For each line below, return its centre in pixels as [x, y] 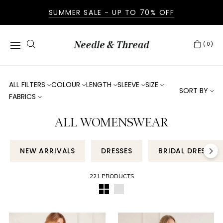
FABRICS [22, 97]
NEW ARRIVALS [48, 151]
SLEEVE [128, 85]
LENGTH [99, 85]
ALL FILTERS [27, 85]
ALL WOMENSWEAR [111, 122]
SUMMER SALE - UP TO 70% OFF [111, 12]
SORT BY [194, 91]
